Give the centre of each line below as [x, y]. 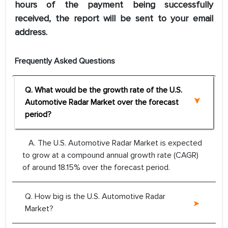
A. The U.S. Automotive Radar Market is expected [112, 143]
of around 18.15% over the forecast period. [96, 168]
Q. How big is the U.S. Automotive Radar [95, 197]
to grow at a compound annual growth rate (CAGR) [110, 155]
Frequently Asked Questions [65, 61]
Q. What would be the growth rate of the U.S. [104, 90]
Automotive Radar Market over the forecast [102, 103]
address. [31, 32]
